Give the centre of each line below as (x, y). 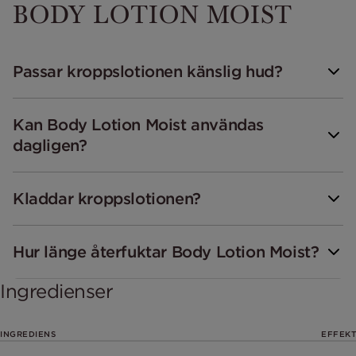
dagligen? (50, 145)
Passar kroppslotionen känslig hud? (148, 72)
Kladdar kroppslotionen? (107, 199)
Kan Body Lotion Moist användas (139, 125)
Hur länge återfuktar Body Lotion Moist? (166, 252)
